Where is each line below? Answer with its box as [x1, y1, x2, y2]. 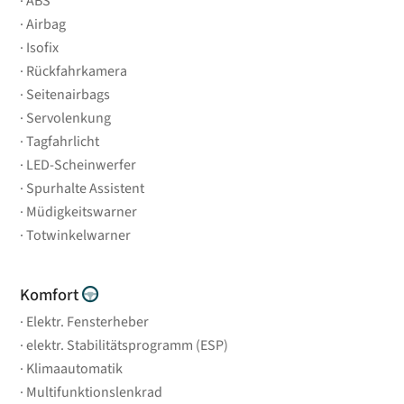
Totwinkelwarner [26, 225, 132, 245]
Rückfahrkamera [26, 60, 128, 81]
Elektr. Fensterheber [26, 311, 150, 332]
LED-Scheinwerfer [26, 154, 137, 175]
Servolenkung [26, 107, 112, 128]
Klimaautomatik [26, 358, 124, 379]
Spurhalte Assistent [26, 178, 145, 198]
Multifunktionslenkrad [26, 381, 163, 402]
